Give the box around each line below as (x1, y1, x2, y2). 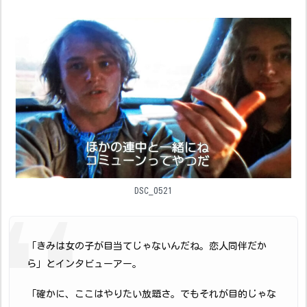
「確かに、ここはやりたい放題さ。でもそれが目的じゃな (27, 289, 276, 299)
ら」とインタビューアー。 (27, 259, 142, 269)
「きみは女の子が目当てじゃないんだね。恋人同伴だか (27, 241, 267, 251)
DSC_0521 (134, 186, 173, 195)
